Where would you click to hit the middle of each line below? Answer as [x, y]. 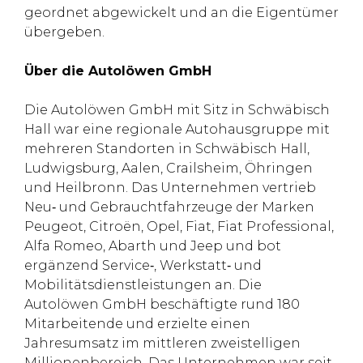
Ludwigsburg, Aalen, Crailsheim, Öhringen [169, 168]
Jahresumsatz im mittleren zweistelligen [162, 343]
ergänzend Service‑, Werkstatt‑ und [143, 265]
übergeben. [64, 32]
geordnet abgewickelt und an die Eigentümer [181, 12]
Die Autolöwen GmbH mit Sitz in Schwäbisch [177, 109]
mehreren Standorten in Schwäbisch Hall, [167, 148]
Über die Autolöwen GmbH [118, 70]
